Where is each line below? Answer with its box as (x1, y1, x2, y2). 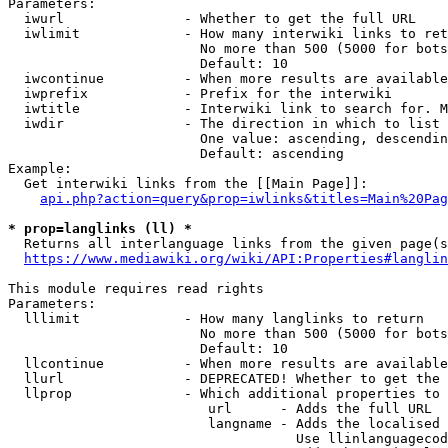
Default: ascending (8, 146, 344, 161)
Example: (8, 161, 72, 176)
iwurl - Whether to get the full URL (8, 11, 416, 26)
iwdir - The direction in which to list (8, 116, 440, 131)
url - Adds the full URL (8, 401, 432, 416)
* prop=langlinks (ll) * (8, 221, 192, 236)
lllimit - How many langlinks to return (8, 311, 424, 326)
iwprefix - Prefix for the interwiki (8, 86, 392, 101)
